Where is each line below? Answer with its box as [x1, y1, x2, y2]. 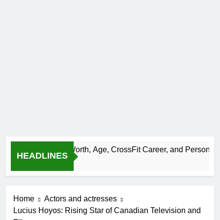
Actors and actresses [44, 194, 117, 203]
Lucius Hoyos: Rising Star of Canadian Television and [13, 206, 201, 215]
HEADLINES [17, 151, 68, 161]
